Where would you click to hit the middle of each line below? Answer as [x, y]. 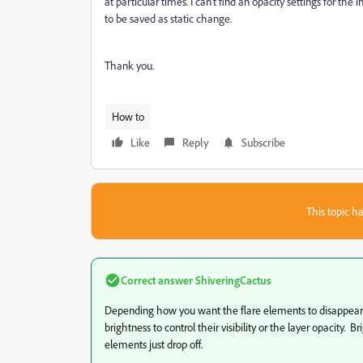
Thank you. [129, 65]
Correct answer [157, 280]
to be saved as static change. [168, 18]
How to [128, 116]
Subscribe [263, 142]
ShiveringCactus [232, 280]
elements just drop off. [154, 344]
